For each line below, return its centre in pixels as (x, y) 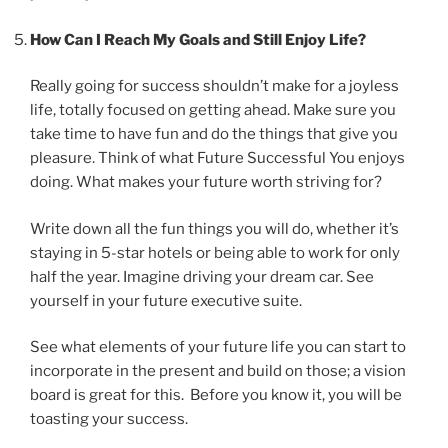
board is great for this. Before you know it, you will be (216, 395)
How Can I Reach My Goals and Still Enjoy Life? (198, 39)
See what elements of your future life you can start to (218, 347)
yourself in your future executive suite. (166, 300)
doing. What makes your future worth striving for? (206, 182)
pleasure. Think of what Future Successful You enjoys (217, 158)
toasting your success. (109, 419)
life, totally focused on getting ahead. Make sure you (213, 110)
